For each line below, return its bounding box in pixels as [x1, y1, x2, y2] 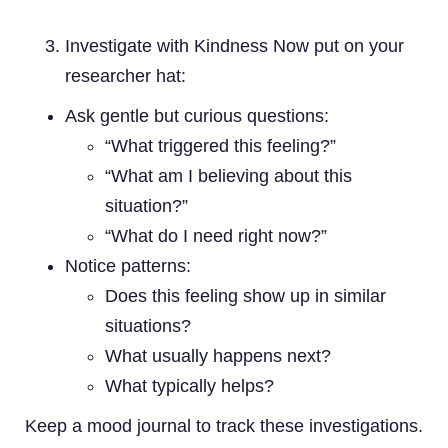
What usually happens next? [105, 345, 331, 366]
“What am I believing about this [105, 165, 352, 186]
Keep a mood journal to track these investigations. [25, 415, 423, 436]
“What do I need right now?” [105, 225, 327, 246]
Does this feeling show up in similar [105, 285, 386, 306]
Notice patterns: [65, 255, 191, 276]
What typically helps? [105, 375, 274, 396]
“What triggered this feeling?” [105, 135, 336, 156]
